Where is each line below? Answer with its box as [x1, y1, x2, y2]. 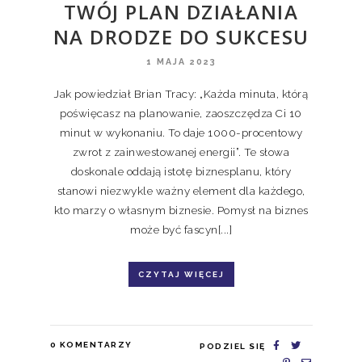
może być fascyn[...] [130, 222, 232, 236]
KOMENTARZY [59, 339, 133, 349]
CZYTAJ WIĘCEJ [137, 269, 225, 279]
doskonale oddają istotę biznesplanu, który [70, 164, 292, 178]
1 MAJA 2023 [145, 56, 217, 66]
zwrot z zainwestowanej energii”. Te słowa [72, 145, 290, 158]
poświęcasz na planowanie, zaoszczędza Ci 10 [60, 106, 302, 120]
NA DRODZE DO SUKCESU [53, 23, 309, 50]
